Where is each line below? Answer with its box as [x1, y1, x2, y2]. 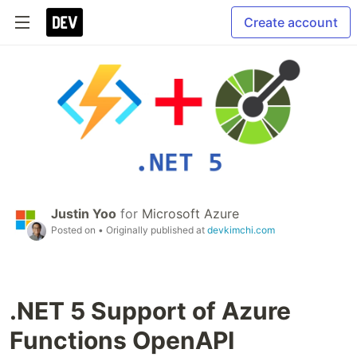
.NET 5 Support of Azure [10, 296, 291, 326]
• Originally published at [98, 224, 207, 237]
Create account [244, 14, 338, 30]
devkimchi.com [207, 224, 275, 237]
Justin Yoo [51, 206, 116, 222]
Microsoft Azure [142, 206, 239, 222]
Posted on [51, 224, 98, 237]
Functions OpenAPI [10, 326, 234, 355]
